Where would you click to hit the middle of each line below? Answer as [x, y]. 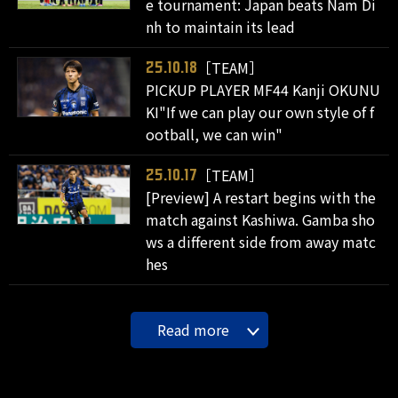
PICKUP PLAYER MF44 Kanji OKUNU [263, 90]
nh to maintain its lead [221, 27]
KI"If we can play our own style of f [260, 112]
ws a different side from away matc [261, 242]
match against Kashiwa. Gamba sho [261, 219]
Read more [193, 330]
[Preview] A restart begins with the [261, 197]
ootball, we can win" [215, 134]
